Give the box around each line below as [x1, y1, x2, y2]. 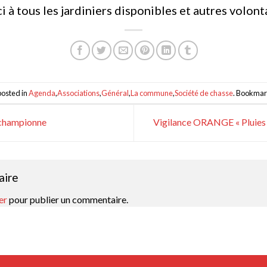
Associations [57, 88, 100, 98]
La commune [131, 88, 173, 98]
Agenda [29, 88, 55, 98]
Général [101, 88, 129, 98]
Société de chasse [175, 88, 233, 98]
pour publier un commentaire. [7, 194, 128, 206]
